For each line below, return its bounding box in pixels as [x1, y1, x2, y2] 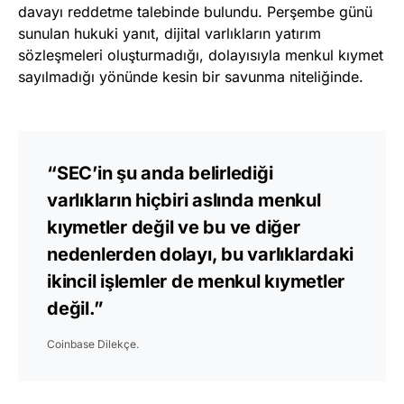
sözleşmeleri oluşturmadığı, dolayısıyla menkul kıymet [18, 45, 383, 64]
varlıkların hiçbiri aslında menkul [47, 188, 321, 211]
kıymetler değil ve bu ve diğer [47, 216, 300, 238]
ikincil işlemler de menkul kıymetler [47, 270, 344, 292]
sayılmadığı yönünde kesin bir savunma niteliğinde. [18, 67, 363, 86]
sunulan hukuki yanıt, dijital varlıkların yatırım [18, 23, 321, 42]
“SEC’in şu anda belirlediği [47, 161, 273, 184]
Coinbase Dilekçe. [47, 336, 139, 351]
